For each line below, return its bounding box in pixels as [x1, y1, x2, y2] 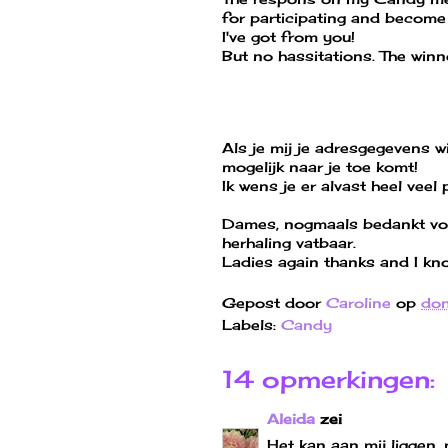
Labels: [222, 315, 281, 333]
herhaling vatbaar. [222, 233, 356, 251]
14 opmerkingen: [222, 363, 435, 394]
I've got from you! [222, 27, 355, 45]
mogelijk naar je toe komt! [222, 157, 418, 175]
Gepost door [222, 293, 326, 311]
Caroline [326, 293, 391, 311]
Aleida [267, 409, 315, 427]
